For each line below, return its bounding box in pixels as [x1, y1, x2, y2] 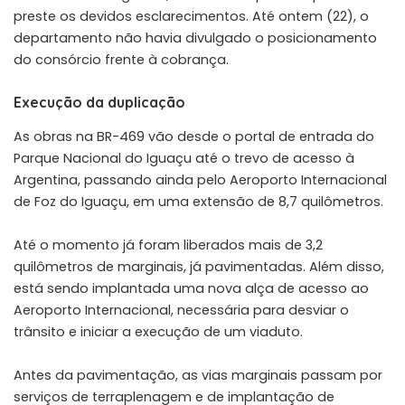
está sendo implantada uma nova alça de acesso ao [14, 278, 369, 297]
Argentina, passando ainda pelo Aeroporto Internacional [14, 170, 387, 189]
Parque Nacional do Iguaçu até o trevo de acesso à [14, 148, 354, 167]
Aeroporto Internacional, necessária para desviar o [14, 300, 349, 319]
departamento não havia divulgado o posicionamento [14, 29, 377, 48]
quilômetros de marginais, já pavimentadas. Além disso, [14, 257, 384, 276]
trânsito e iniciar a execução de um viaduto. [14, 322, 303, 341]
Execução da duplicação [14, 93, 185, 112]
